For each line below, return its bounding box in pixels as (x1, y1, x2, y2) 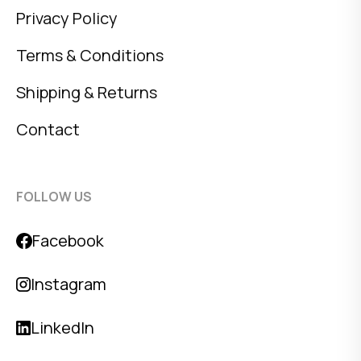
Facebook (32, 230, 104, 251)
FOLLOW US (16, 188, 92, 205)
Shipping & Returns (16, 81, 157, 103)
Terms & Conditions (16, 44, 164, 66)
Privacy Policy (16, 7, 118, 29)
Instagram (31, 273, 106, 295)
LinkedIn (31, 317, 94, 338)
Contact (16, 118, 80, 140)
